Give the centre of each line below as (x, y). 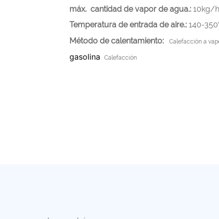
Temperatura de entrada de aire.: (129, 25)
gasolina (86, 57)
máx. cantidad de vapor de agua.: (131, 9)
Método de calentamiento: (118, 41)
